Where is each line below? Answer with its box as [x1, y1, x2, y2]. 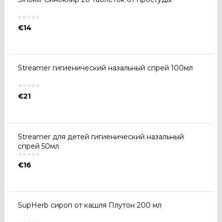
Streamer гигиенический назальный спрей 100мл [18, 63, 193, 73]
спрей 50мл [18, 141, 59, 151]
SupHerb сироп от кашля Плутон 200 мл [18, 201, 162, 210]
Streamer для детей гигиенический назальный [18, 132, 184, 141]
